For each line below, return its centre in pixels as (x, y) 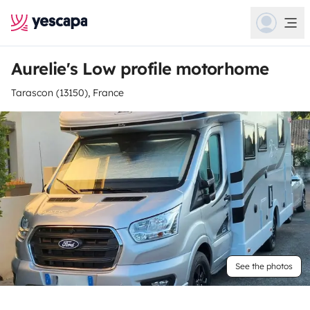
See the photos (264, 266)
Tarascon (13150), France (67, 93)
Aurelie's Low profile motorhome (140, 69)
